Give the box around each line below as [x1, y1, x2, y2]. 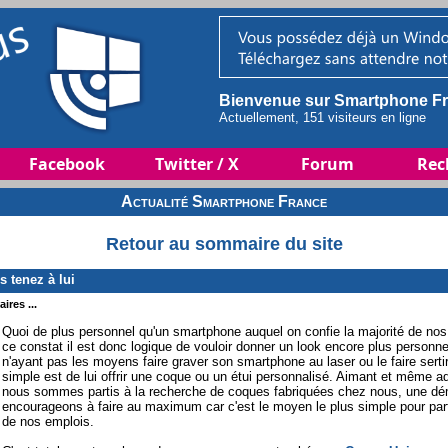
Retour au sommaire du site [105, 234, 343, 255]
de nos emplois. [2, 413, 94, 429]
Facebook [29, 153, 105, 175]
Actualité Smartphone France [121, 193, 327, 210]
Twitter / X [155, 153, 239, 175]
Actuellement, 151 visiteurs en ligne [219, 110, 426, 125]
